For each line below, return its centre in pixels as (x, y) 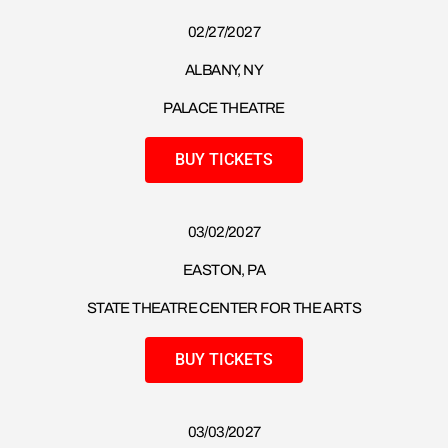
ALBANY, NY (224, 70)
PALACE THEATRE (224, 108)
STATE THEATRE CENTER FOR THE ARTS (224, 308)
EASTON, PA (224, 270)
